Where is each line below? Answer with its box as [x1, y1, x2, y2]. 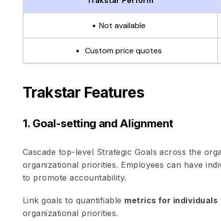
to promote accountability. [22, 173, 127, 183]
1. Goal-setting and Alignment [22, 117, 173, 130]
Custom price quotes [83, 45, 162, 56]
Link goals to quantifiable [22, 195, 125, 205]
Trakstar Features [22, 83, 145, 101]
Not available [99, 20, 146, 31]
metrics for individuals [124, 195, 218, 205]
